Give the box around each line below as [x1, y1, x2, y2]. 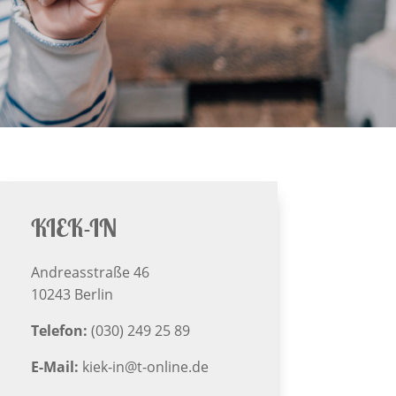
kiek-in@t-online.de [81, 356, 209, 377]
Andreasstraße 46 [30, 262, 149, 282]
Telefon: [30, 320, 88, 340]
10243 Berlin [30, 284, 113, 304]
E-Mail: [30, 356, 79, 377]
